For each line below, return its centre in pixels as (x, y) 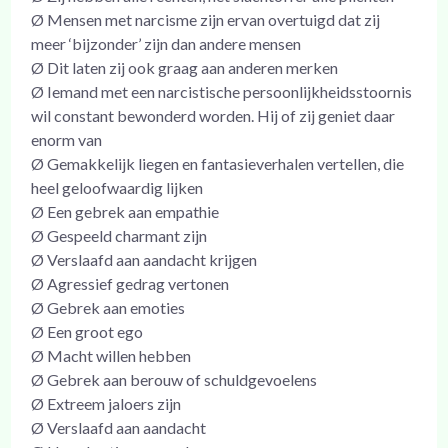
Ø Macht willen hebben (111, 355)
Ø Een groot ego (87, 331)
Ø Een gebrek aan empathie (125, 211)
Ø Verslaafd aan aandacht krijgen (144, 259)
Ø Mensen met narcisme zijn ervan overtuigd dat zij (206, 19)
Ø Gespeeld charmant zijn (119, 235)
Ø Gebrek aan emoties (108, 307)
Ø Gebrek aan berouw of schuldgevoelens (174, 379)
